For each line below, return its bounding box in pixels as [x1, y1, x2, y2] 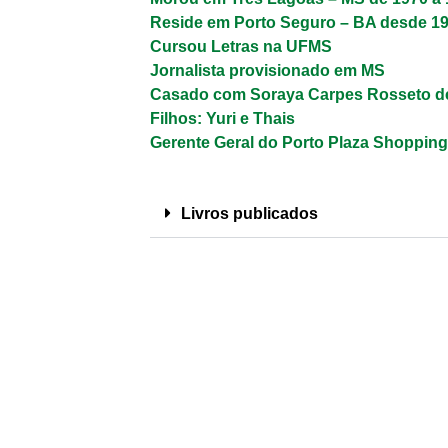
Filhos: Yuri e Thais [150, 110, 295, 128]
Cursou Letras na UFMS [150, 38, 332, 56]
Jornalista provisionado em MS [150, 62, 385, 80]
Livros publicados [181, 204, 318, 222]
